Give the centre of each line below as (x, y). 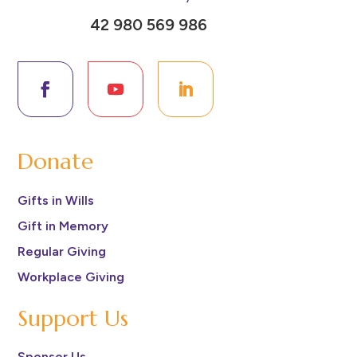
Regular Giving (62, 251)
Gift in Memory (63, 226)
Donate (56, 162)
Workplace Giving (71, 277)
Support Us (73, 318)
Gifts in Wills (56, 200)
